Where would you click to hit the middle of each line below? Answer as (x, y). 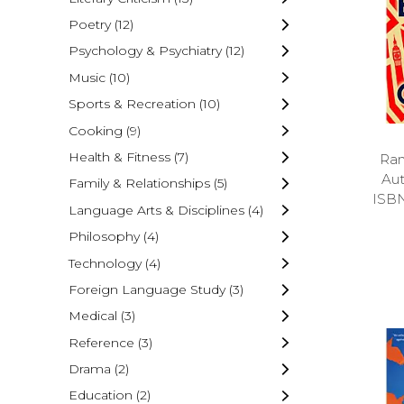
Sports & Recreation (132, 104)
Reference (101, 342)
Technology (105, 263)
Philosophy (104, 237)
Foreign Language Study (147, 289)
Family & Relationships (139, 184)
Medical (92, 316)
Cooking (95, 130)
